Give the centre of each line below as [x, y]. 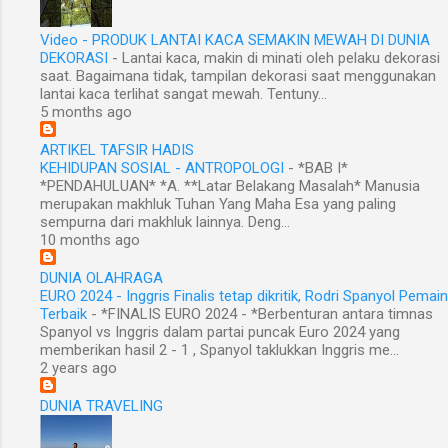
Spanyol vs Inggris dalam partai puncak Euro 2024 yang [220, 332]
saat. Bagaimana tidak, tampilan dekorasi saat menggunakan [238, 76]
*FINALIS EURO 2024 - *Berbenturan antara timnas [267, 314]
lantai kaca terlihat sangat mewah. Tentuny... [183, 94]
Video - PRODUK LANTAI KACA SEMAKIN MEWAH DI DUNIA [235, 40]
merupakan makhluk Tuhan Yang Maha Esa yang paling [218, 204]
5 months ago [86, 112]
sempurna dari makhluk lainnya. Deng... [165, 222]
